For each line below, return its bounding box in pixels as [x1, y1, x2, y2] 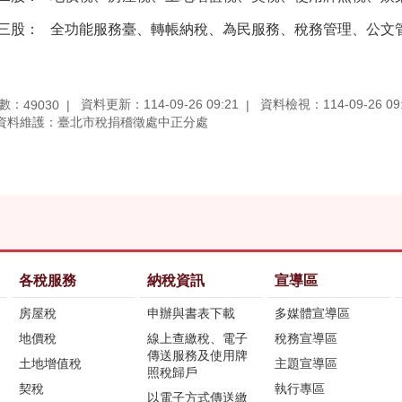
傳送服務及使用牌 [146, 347, 248, 363]
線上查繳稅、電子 [146, 330, 248, 345]
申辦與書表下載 [146, 305, 235, 320]
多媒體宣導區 [275, 305, 351, 320]
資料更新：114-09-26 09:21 [81, 97, 239, 112]
